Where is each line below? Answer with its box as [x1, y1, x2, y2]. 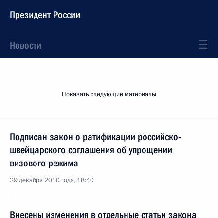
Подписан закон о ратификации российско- [10, 131, 181, 143]
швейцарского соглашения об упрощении [10, 144, 172, 156]
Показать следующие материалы [62, 90, 156, 99]
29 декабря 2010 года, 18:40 [10, 176, 94, 184]
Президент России [10, 9, 80, 20]
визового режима [10, 157, 78, 169]
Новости [10, 39, 41, 51]
